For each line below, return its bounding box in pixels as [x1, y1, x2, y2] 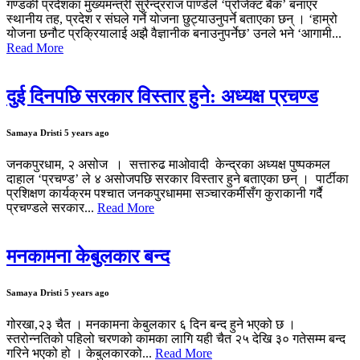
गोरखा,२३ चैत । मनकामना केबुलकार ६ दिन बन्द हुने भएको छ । [6, 317, 296, 331]
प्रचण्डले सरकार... [6, 200, 97, 215]
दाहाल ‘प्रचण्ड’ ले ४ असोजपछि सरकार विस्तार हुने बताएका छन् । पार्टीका [6, 171, 349, 186]
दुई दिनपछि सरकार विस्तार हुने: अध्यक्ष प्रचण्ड [6, 85, 318, 107]
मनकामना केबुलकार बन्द [6, 245, 170, 267]
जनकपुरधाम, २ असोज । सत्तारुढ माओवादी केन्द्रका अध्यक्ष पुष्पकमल [6, 157, 330, 171]
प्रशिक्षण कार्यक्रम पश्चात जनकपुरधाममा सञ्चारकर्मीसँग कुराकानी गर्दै [6, 186, 322, 200]
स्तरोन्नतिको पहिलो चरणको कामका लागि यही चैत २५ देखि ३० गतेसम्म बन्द [6, 331, 346, 346]
